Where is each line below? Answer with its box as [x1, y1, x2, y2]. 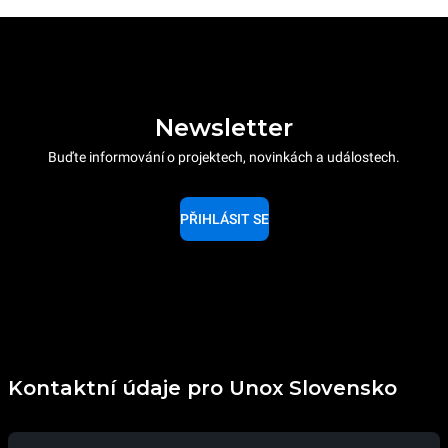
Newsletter [155, 112, 293, 142]
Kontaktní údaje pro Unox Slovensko [8, 376, 397, 400]
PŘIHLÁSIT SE [179, 210, 269, 227]
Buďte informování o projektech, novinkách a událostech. [48, 148, 400, 165]
